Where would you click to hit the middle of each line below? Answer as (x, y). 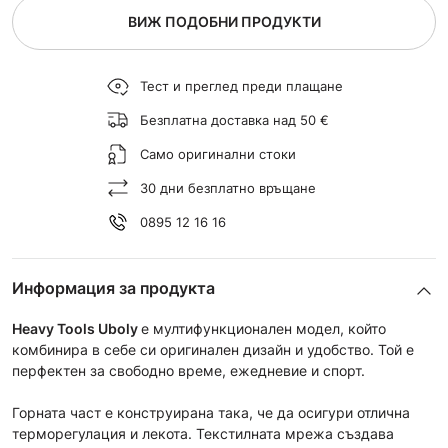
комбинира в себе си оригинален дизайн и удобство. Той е (213, 349)
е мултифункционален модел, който (263, 328)
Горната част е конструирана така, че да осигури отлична (211, 412)
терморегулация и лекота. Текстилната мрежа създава (203, 433)
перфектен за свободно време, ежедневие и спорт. (188, 370)
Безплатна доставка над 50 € (234, 119)
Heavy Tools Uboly (76, 328)
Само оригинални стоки (217, 153)
